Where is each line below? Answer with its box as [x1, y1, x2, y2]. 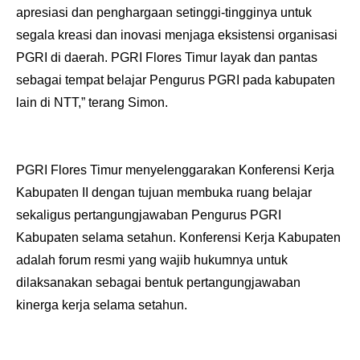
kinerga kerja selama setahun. [16, 298, 187, 313]
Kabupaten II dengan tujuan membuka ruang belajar [16, 186, 312, 200]
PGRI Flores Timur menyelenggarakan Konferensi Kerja [16, 163, 334, 178]
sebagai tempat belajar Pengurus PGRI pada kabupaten [16, 73, 335, 88]
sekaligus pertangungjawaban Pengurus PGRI [16, 208, 281, 223]
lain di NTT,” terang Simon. [16, 96, 168, 110]
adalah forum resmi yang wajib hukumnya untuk [16, 253, 288, 268]
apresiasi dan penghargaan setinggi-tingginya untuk [16, 6, 312, 20]
